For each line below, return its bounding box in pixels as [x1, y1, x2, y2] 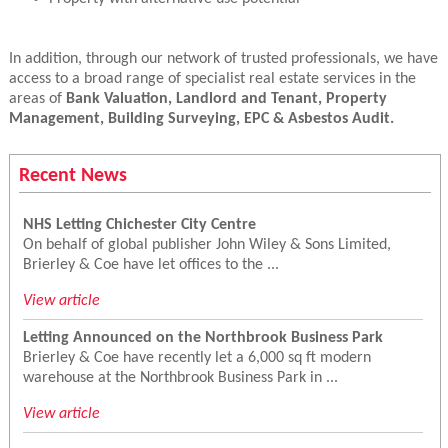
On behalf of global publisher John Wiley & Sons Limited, [22, 236, 391, 253]
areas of [8, 91, 66, 108]
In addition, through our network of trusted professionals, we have [8, 51, 438, 68]
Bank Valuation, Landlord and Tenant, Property [65, 91, 387, 108]
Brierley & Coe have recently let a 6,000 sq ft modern [22, 349, 371, 366]
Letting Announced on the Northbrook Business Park [22, 329, 383, 346]
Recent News [18, 165, 127, 186]
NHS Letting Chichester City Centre [22, 216, 256, 233]
